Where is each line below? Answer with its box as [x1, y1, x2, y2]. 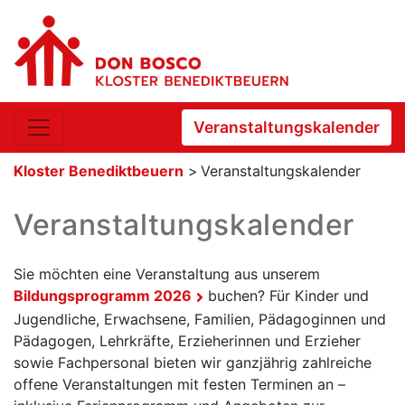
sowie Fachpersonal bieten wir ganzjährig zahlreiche [14, 353, 372, 372]
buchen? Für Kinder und [203, 287, 369, 306]
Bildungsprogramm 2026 [14, 287, 192, 306]
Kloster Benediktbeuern [14, 161, 184, 180]
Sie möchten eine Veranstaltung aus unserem [14, 265, 320, 284]
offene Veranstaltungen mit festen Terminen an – [14, 374, 345, 393]
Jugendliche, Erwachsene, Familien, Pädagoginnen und [14, 309, 386, 328]
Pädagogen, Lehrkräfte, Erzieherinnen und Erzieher [14, 331, 361, 350]
